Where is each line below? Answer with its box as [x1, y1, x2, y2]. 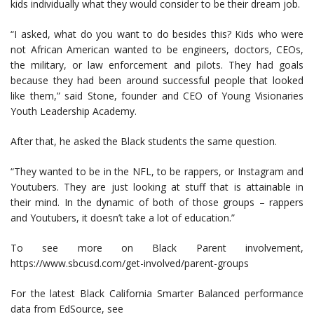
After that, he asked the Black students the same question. [11, 135, 277, 149]
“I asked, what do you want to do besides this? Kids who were [11, 27, 303, 41]
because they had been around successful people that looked [11, 74, 303, 88]
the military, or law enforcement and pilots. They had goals [11, 58, 303, 72]
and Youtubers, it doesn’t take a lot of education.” [11, 211, 235, 225]
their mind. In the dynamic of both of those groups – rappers [11, 196, 303, 210]
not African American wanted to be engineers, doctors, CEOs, [11, 43, 303, 57]
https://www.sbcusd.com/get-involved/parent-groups [11, 257, 249, 271]
